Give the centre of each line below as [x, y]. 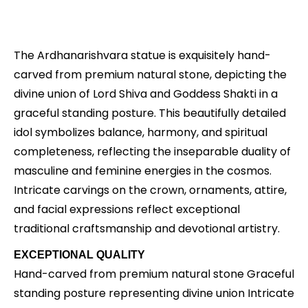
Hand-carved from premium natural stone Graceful [154, 274]
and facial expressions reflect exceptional [127, 210]
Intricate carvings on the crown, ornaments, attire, [150, 190]
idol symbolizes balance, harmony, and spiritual [141, 133]
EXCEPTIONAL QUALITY [79, 255]
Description [154, 13]
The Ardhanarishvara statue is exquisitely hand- [142, 56]
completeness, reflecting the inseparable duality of [152, 152]
